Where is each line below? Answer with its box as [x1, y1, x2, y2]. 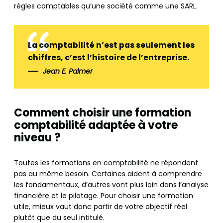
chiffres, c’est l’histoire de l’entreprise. [28, 52, 189, 64]
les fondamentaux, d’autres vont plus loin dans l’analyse [14, 180, 209, 190]
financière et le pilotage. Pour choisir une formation [14, 191, 193, 201]
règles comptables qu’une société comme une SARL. [14, 1, 198, 11]
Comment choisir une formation [14, 105, 191, 120]
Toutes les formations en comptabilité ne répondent [14, 158, 198, 168]
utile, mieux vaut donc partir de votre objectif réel [14, 202, 187, 212]
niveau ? [14, 130, 61, 145]
